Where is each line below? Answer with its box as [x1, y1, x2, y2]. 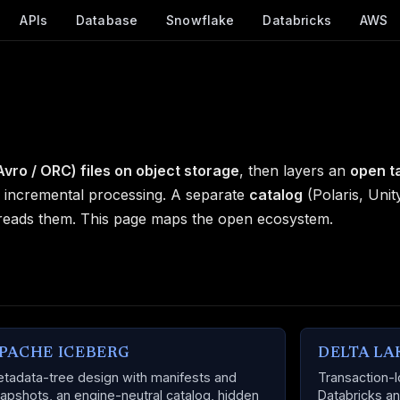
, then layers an [239, 162, 350, 179]
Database [76, 12, 138, 28]
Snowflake [166, 12, 235, 28]
